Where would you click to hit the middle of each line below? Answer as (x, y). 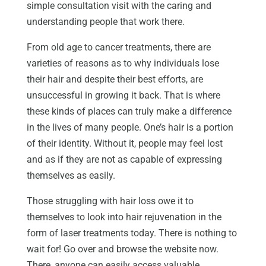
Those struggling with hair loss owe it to (110, 201)
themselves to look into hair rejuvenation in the (124, 217)
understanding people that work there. (105, 21)
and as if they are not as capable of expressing (124, 159)
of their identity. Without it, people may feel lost (124, 143)
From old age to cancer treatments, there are (118, 47)
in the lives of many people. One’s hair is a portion (130, 127)
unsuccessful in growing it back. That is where (123, 95)
